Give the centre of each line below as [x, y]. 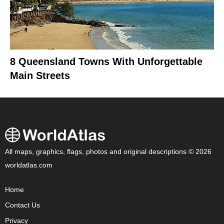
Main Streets [40, 75]
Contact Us [22, 205]
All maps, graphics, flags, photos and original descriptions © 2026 [108, 151]
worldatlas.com [29, 165]
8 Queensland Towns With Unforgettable [106, 61]
